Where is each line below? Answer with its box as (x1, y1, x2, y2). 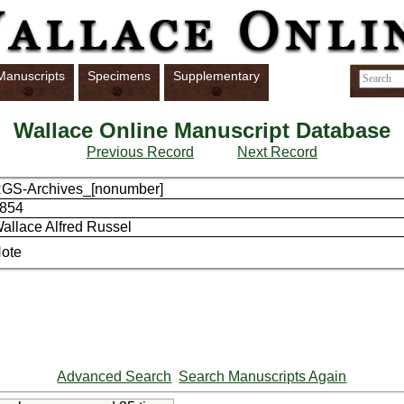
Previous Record (86, 144, 194, 161)
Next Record (236, 144, 317, 161)
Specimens (87, 69, 151, 83)
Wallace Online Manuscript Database (13, 118, 390, 143)
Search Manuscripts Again (179, 369, 347, 385)
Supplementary (173, 69, 260, 83)
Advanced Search (57, 369, 172, 385)
